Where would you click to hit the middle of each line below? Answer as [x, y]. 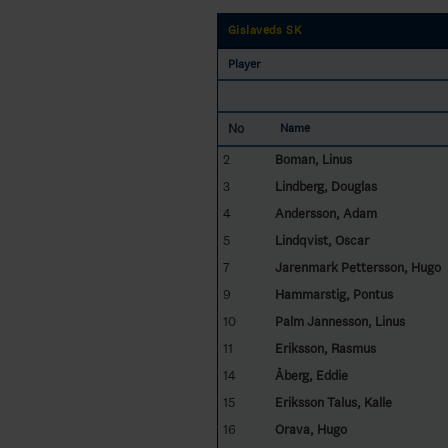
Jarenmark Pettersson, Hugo [357, 267]
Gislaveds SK [265, 30]
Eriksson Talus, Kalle [333, 402]
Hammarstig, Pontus [333, 294]
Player [244, 64]
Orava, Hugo [310, 429]
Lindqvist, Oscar [321, 240]
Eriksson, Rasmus [325, 348]
